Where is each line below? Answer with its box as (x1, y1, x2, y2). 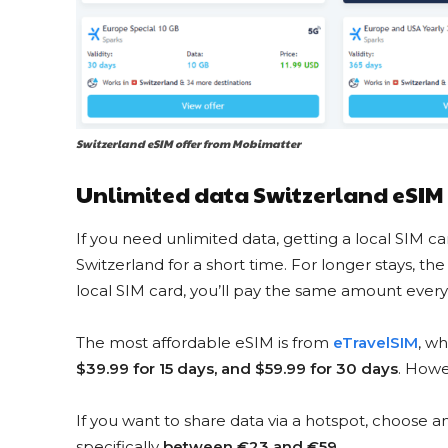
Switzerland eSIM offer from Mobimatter (76, 136, 301, 152)
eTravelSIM (333, 333, 418, 353)
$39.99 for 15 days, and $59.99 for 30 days (76, 359, 398, 379)
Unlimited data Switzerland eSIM (76, 179, 443, 210)
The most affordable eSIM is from (76, 333, 333, 353)
